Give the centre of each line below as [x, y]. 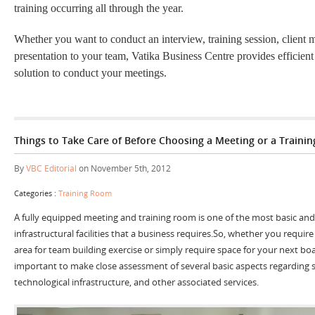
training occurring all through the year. [99, 8]
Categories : [36, 193]
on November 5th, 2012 [124, 168]
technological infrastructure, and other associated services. [136, 282]
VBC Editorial [51, 168]
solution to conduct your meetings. [90, 72]
